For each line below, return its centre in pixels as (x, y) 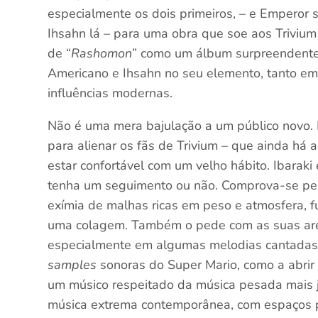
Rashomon (102, 53)
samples (72, 265)
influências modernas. (110, 93)
